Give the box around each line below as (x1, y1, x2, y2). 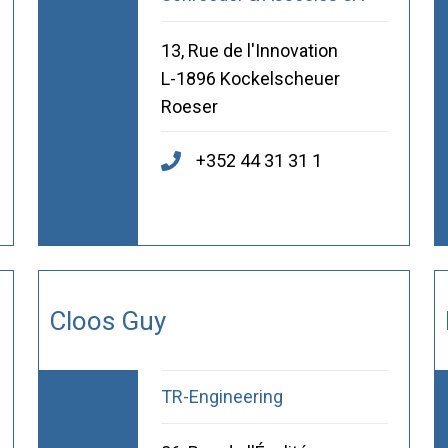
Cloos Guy (48, 305, 166, 336)
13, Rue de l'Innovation (160, 40, 338, 62)
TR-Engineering (160, 386, 283, 408)
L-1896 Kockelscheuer (160, 68, 340, 90)
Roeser (160, 96, 218, 118)
